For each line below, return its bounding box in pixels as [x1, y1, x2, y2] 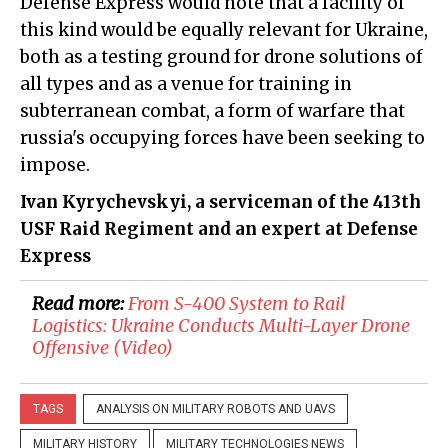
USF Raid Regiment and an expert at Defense [20, 217, 418, 240]
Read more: [32, 291, 128, 315]
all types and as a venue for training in [20, 72, 352, 95]
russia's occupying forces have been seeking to [20, 126, 425, 149]
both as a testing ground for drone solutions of [20, 45, 423, 68]
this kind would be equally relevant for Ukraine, [20, 18, 428, 41]
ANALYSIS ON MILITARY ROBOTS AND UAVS [96, 401, 335, 416]
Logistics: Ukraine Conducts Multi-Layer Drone [32, 313, 410, 337]
